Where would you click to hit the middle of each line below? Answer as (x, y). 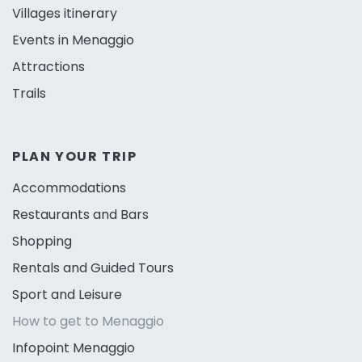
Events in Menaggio (73, 40)
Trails (29, 93)
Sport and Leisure (67, 294)
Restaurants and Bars (80, 214)
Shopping (42, 241)
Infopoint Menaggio (74, 347)
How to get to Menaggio (88, 321)
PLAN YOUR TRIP (75, 156)
